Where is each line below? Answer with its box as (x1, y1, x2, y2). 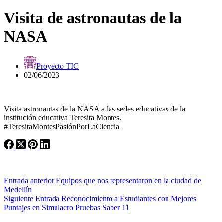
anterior (28, 176, 56, 185)
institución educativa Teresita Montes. (4, 113, 121, 122)
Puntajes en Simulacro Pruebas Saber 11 (4, 203, 129, 212)
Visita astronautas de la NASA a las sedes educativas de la (4, 104, 185, 113)
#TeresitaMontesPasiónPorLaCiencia (4, 122, 119, 131)
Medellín (4, 185, 32, 194)
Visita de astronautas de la (4, 9, 182, 27)
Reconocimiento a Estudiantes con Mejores (61, 194, 196, 203)
